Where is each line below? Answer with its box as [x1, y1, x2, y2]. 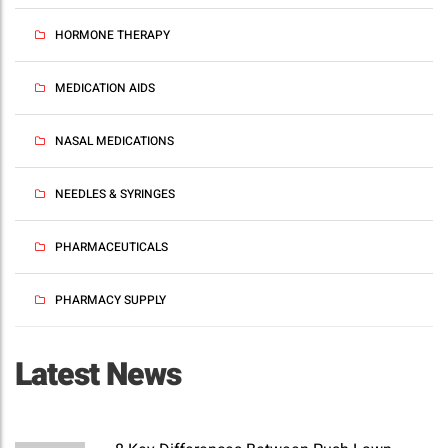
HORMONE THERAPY [55, 26, 170, 45]
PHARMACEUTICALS [55, 238, 168, 257]
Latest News [15, 351, 181, 399]
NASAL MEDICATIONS [55, 132, 174, 151]
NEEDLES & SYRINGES [55, 185, 175, 204]
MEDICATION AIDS [55, 79, 155, 98]
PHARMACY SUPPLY [55, 291, 166, 310]
